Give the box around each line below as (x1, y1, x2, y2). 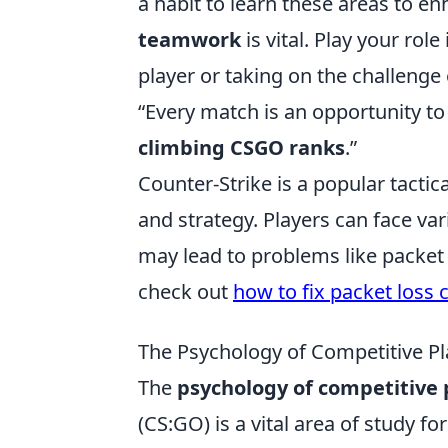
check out (138, 278, 233, 306)
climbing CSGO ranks (138, 134, 345, 162)
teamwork (138, 26, 241, 54)
